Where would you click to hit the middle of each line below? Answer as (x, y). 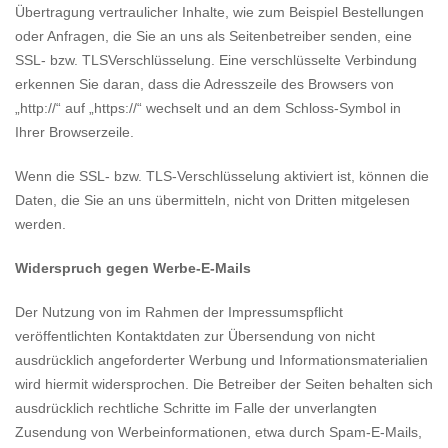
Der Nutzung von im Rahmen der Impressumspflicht (179, 312)
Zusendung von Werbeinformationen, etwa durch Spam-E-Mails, (218, 432)
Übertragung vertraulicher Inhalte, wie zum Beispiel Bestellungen (219, 12)
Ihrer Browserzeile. (74, 132)
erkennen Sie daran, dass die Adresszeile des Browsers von (204, 84)
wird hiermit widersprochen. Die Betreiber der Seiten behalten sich (224, 384)
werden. (40, 224)
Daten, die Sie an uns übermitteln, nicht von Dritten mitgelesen (212, 200)
